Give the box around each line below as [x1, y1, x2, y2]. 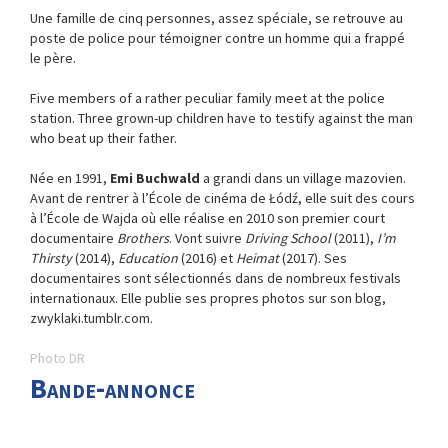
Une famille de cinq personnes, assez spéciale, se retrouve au [30, 9, 403, 27]
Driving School [245, 229, 331, 247]
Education [118, 249, 178, 267]
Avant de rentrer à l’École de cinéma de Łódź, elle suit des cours [30, 189, 415, 207]
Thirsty [30, 249, 72, 267]
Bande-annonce [30, 370, 195, 406]
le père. [30, 49, 76, 67]
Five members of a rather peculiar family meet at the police [30, 89, 385, 107]
